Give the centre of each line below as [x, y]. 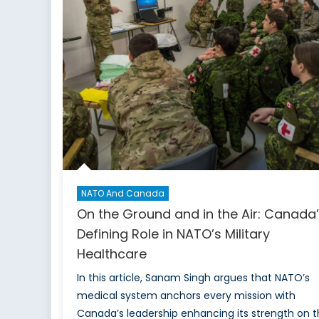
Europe [93, 184]
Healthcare [111, 254]
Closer [91, 151]
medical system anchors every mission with [186, 296]
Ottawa [93, 135]
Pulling [91, 118]
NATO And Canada [122, 194]
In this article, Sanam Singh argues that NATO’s [193, 278]
